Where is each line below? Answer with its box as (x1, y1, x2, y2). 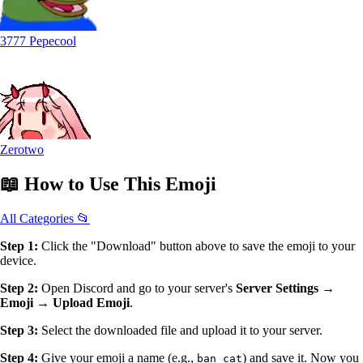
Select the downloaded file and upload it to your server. (38, 323, 322, 338)
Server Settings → (236, 281, 335, 296)
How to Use (24, 173, 119, 195)
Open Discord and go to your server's (38, 281, 236, 296)
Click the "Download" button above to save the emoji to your (38, 239, 355, 254)
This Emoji (124, 173, 216, 195)
